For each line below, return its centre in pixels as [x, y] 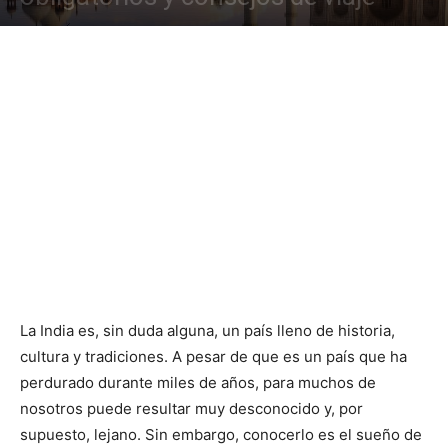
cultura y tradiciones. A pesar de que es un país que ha [213, 356]
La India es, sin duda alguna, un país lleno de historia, [207, 330]
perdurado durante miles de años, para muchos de [198, 382]
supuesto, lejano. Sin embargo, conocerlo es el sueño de [221, 434]
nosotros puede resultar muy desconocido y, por [191, 408]
